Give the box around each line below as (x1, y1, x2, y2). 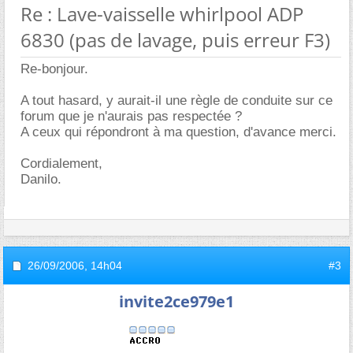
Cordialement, (20, 155, 102, 171)
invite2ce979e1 (119, 290, 234, 312)
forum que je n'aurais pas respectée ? (20, 108, 242, 124)
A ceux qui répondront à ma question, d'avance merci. (20, 124, 336, 139)
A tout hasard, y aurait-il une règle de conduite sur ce (20, 92, 333, 108)
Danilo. (20, 171, 61, 187)
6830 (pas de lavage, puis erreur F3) (20, 26, 330, 53)
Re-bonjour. (20, 61, 88, 76)
